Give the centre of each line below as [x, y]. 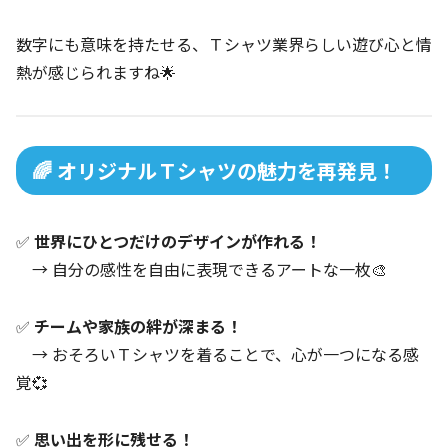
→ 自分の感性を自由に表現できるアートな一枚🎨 [201, 269]
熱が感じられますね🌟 [96, 72]
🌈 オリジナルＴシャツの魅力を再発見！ [214, 170]
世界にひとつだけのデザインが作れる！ [177, 241]
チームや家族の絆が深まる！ [138, 325]
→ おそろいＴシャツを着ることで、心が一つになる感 [217, 353]
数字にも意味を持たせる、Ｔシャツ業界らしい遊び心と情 [224, 44]
